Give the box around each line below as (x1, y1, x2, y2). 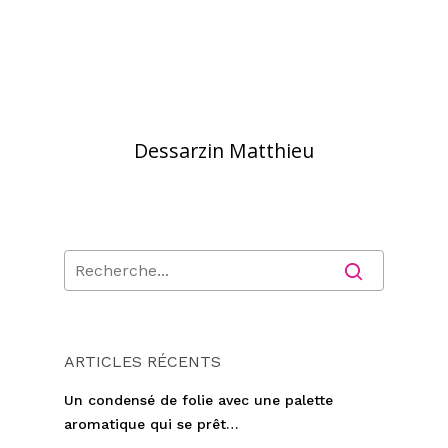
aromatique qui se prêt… (64, 416, 239, 432)
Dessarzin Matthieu (134, 137, 314, 164)
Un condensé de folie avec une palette (64, 392, 333, 408)
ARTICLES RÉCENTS (64, 352, 221, 371)
